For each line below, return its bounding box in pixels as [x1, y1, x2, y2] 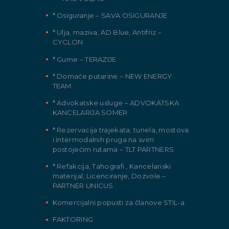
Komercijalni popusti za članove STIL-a [52, 198, 185, 207]
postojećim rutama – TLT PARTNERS [52, 145, 174, 153]
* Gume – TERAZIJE [52, 55, 117, 63]
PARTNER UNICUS [52, 181, 113, 190]
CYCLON [52, 38, 83, 47]
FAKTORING [52, 215, 94, 224]
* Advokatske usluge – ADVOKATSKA [52, 99, 179, 107]
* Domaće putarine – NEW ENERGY [52, 72, 172, 80]
